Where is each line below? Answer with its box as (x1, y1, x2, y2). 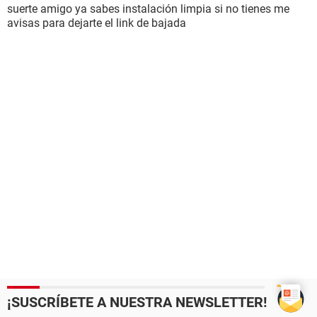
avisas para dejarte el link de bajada (7, 16, 186, 30)
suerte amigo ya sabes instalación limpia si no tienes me (7, 2, 289, 16)
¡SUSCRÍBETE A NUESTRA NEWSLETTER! (7, 294, 267, 311)
